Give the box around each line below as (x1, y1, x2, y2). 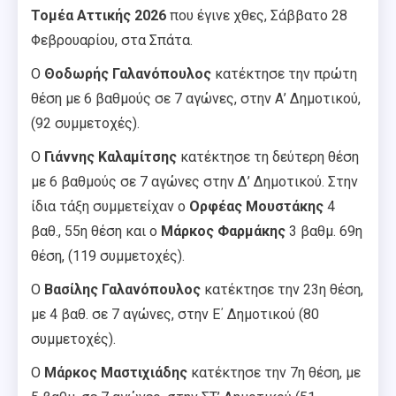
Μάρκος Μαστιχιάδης (44, 363, 187, 381)
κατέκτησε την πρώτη (211, 65, 357, 82)
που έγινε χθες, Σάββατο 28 (170, 6, 347, 24)
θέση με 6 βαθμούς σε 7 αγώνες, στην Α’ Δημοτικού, (31, 89, 361, 107)
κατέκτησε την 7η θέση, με (187, 363, 361, 381)
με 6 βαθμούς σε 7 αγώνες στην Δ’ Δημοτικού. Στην (31, 172, 358, 190)
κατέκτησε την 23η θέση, (201, 280, 363, 298)
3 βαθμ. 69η (286, 222, 362, 240)
